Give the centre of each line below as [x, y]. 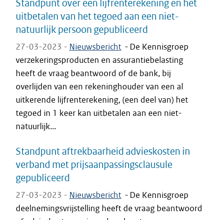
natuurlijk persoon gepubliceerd [82, 29]
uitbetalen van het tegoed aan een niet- [97, 16]
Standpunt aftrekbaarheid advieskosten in [103, 151]
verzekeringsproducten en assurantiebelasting [99, 60]
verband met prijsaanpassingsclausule [94, 164]
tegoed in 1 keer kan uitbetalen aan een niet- [99, 113]
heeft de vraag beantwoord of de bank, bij [93, 73]
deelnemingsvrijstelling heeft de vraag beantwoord [109, 208]
